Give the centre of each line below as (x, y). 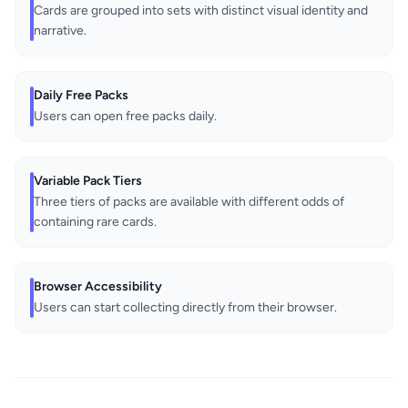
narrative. (60, 31)
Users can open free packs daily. (125, 117)
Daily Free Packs (81, 96)
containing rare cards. (95, 222)
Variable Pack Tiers (88, 181)
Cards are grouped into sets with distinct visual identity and (201, 11)
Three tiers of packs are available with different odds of (189, 202)
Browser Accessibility (98, 287)
